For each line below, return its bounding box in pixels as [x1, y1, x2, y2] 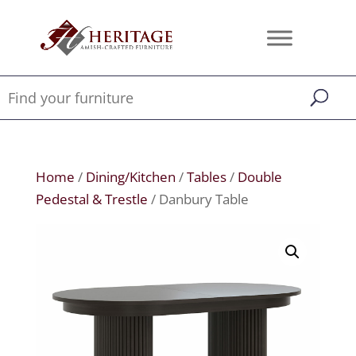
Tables [186, 168, 226, 186]
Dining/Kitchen [85, 168, 176, 186]
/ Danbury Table [147, 190, 249, 208]
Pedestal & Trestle [35, 190, 148, 208]
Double [237, 168, 282, 186]
